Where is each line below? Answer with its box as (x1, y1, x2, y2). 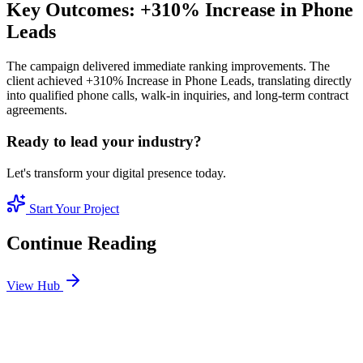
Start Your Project (26, 201, 119, 216)
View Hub (6, 278, 63, 293)
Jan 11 (26, 317, 58, 331)
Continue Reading (6, 232, 156, 254)
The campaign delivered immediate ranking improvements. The (6, 59, 330, 74)
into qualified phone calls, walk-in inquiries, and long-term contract (6, 88, 348, 103)
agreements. (6, 103, 67, 117)
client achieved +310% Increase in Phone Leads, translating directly (6, 74, 352, 88)
